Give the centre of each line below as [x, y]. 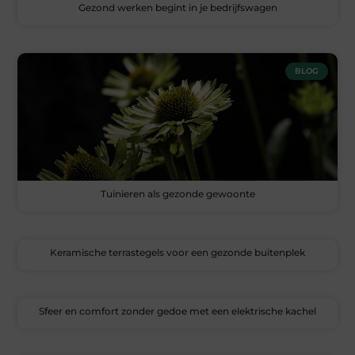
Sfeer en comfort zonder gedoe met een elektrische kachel [177, 311]
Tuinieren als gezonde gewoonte [177, 194]
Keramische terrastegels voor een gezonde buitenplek [177, 253]
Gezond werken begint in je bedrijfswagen [177, 8]
